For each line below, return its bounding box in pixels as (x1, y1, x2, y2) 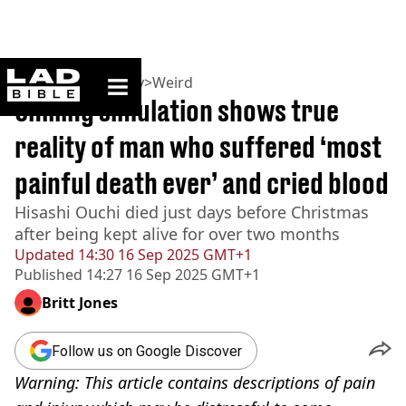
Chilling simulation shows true (14, 93, 339, 128)
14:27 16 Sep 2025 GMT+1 (82, 265, 260, 285)
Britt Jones (42, 293, 118, 313)
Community (64, 72, 144, 92)
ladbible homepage (79, 68, 188, 83)
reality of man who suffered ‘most (14, 130, 382, 164)
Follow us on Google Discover (52, 342, 242, 360)
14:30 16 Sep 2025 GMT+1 (74, 245, 252, 265)
